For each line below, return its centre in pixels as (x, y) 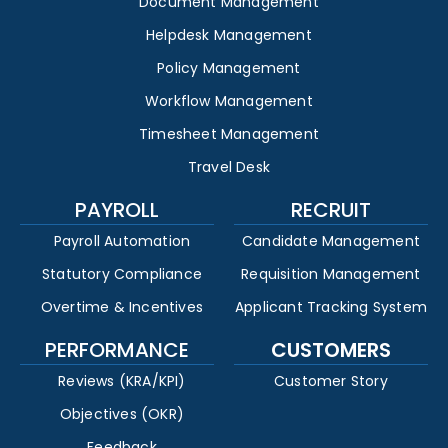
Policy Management (229, 67)
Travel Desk (229, 166)
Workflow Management (229, 100)
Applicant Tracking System (331, 306)
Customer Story (331, 380)
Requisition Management (331, 273)
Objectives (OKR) (122, 413)
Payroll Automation (122, 240)
